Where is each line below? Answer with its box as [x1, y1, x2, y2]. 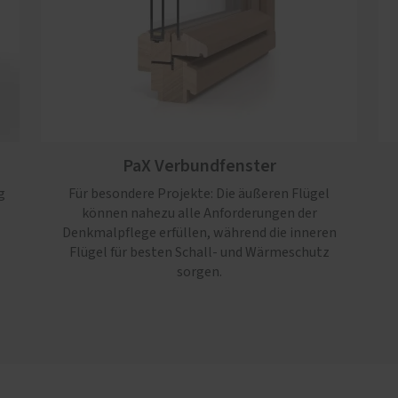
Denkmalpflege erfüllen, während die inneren [61, 226, 337, 241]
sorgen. [176, 265, 222, 280]
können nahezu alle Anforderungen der [81, 206, 317, 221]
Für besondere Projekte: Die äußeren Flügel [68, 187, 330, 202]
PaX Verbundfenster [122, 154, 276, 179]
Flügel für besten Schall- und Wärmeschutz [68, 245, 330, 260]
